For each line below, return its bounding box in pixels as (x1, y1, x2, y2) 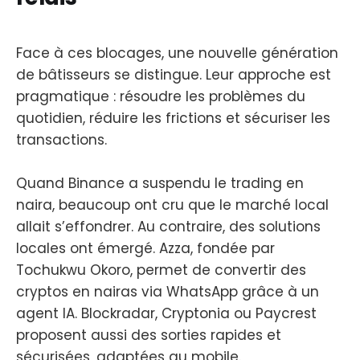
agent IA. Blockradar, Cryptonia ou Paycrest (16, 304, 317, 324)
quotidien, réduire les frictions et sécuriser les (16, 108, 330, 128)
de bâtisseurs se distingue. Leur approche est (16, 64, 331, 84)
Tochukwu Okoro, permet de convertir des (16, 260, 306, 280)
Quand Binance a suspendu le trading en (16, 174, 304, 194)
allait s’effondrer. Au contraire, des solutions (16, 217, 321, 237)
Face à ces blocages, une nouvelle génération (16, 43, 338, 63)
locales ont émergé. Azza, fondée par (16, 239, 275, 259)
